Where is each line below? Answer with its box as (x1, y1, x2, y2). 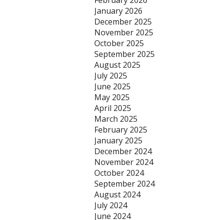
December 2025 (94, 16, 152, 27)
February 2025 (94, 124, 147, 135)
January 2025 (94, 135, 142, 146)
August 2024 (94, 189, 140, 200)
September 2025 (94, 49, 155, 59)
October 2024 (94, 167, 144, 178)
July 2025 (94, 70, 127, 81)
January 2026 (94, 5, 142, 16)
